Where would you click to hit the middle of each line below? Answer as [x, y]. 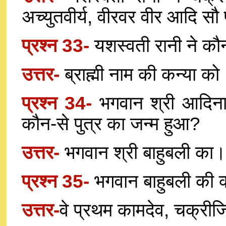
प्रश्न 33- [58, 45]
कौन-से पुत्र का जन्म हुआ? [111, 124]
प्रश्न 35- [58, 181]
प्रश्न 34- [61, 103]
